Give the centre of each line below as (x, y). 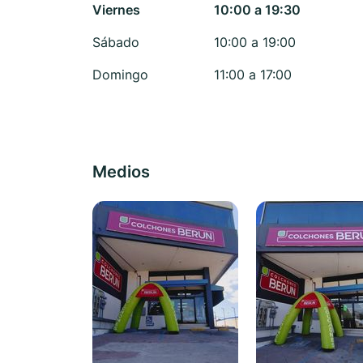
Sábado (116, 42)
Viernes (116, 10)
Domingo (120, 75)
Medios (121, 172)
